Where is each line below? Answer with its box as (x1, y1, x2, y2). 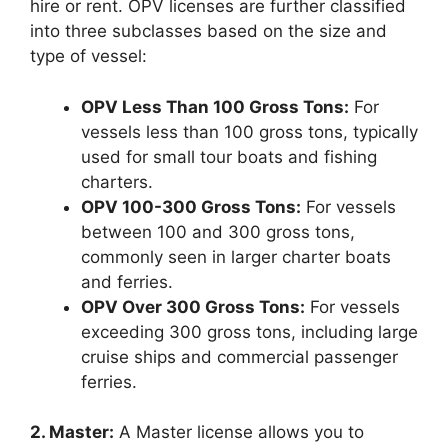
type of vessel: (30, 46, 147, 66)
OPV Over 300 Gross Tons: (81, 296, 305, 317)
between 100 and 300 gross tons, (81, 221, 355, 242)
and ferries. (81, 271, 173, 292)
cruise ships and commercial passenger (81, 346, 398, 367)
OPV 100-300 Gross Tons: (81, 196, 301, 217)
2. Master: (30, 422, 114, 442)
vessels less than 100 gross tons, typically (81, 121, 418, 142)
